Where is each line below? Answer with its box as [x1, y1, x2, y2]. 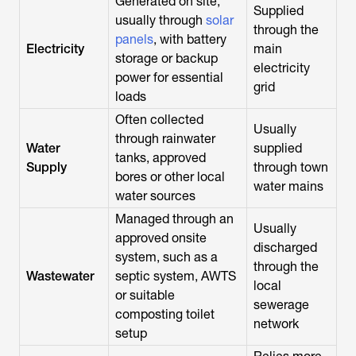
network [253, 316, 299, 331]
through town [253, 160, 328, 175]
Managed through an [115, 211, 234, 226]
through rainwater [115, 131, 215, 146]
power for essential [115, 70, 223, 85]
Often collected [115, 112, 203, 127]
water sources [115, 188, 195, 203]
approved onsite [115, 230, 207, 246]
